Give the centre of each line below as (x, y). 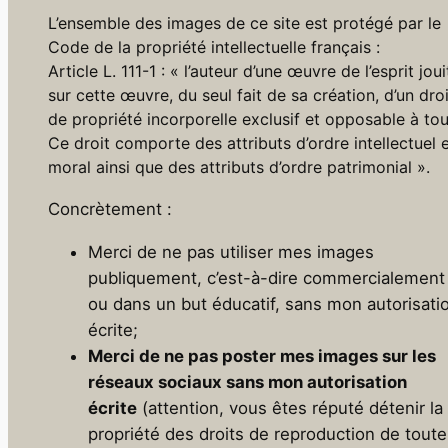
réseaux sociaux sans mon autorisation (247, 381)
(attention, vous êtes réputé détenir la (290, 407)
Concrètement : (110, 209)
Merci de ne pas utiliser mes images (231, 251)
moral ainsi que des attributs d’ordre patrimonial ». (239, 167)
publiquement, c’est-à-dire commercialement (266, 277)
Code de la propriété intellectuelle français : (214, 47)
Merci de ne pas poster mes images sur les (262, 355)
